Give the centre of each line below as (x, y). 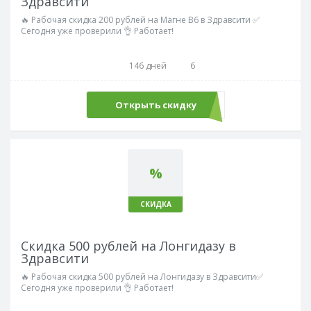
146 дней (148, 66)
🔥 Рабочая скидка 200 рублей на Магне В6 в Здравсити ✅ (140, 20)
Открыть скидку (155, 104)
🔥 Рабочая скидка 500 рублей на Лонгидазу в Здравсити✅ (142, 277)
